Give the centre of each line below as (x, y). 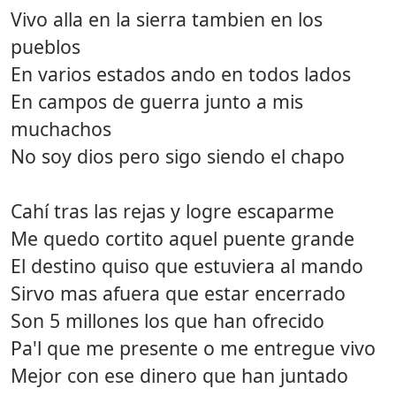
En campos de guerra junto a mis (157, 101)
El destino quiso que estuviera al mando (187, 265)
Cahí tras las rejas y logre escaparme (172, 210)
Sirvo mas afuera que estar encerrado (178, 293)
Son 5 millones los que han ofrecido (168, 320)
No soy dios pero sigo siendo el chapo (178, 156)
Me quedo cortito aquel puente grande (183, 238)
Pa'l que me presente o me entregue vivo (193, 347)
